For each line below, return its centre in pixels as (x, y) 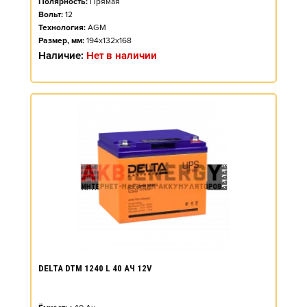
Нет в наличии (122, 56)
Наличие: (62, 56)
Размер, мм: (61, 41)
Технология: (62, 28)
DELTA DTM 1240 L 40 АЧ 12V (95, 268)
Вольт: (51, 15)
